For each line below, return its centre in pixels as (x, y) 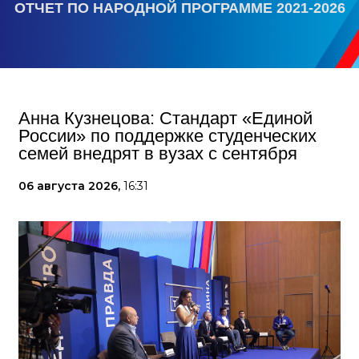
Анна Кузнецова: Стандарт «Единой (165, 118)
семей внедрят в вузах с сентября (158, 153)
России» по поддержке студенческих (167, 136)
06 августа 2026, (71, 186)
